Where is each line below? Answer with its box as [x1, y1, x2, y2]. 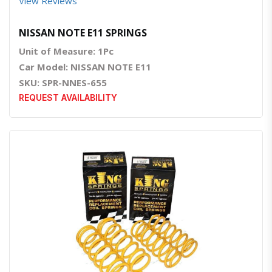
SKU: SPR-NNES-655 [19, 76, 107, 89]
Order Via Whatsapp [148, 241, 188, 247]
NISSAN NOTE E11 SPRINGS [19, 26, 147, 40]
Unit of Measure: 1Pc [19, 45, 114, 58]
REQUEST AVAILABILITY [19, 92, 117, 103]
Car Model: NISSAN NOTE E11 [19, 61, 151, 73]
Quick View [129, 241, 151, 247]
